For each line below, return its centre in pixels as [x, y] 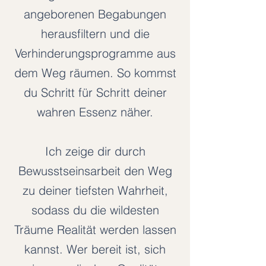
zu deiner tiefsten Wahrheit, [95, 190]
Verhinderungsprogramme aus [95, 53]
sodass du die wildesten [95, 210]
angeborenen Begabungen [95, 14]
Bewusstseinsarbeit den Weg [95, 171]
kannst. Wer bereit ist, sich [95, 249]
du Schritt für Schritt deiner [95, 92]
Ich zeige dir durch [95, 151]
